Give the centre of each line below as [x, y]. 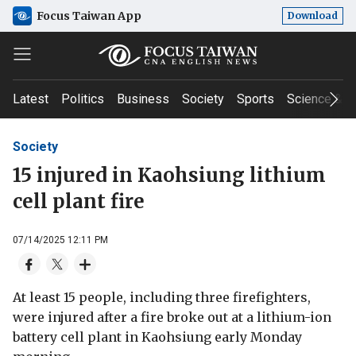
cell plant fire [79, 201]
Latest [31, 99]
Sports [255, 99]
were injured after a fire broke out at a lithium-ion [172, 317]
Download [313, 15]
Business [143, 99]
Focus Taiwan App [89, 15]
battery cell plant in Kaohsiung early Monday [157, 337]
